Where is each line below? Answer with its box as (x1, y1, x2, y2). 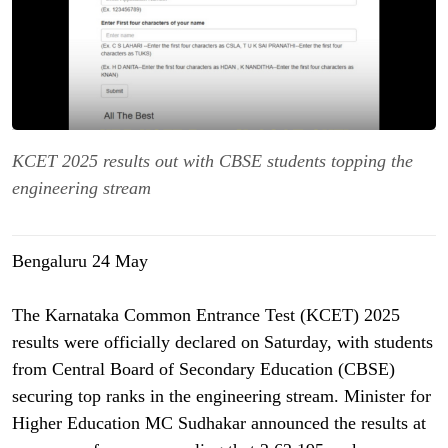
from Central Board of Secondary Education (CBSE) (12, 359, 395, 380)
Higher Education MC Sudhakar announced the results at (12, 413, 426, 434)
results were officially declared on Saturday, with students (12, 332, 433, 353)
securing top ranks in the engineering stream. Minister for (12, 386, 431, 407)
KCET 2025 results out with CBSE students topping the (12, 151, 413, 172)
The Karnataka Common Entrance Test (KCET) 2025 (12, 305, 400, 326)
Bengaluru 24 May (12, 251, 148, 272)
